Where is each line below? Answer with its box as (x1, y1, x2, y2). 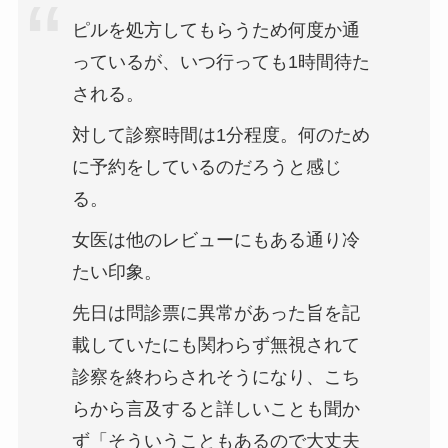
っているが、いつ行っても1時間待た (71, 52, 370, 73)
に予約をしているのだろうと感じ (71, 157, 342, 178)
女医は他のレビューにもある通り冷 (71, 230, 360, 251)
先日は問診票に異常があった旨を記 (71, 303, 360, 324)
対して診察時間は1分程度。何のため (71, 125, 370, 146)
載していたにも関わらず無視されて (71, 335, 360, 356)
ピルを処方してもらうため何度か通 (71, 20, 360, 41)
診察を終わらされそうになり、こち (71, 367, 360, 388)
